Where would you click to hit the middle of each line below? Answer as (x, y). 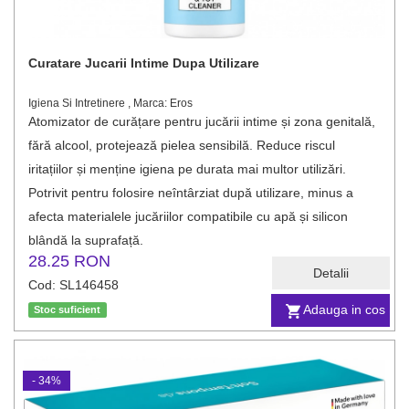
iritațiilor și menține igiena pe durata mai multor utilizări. (187, 169)
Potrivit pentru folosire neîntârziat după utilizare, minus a (191, 193)
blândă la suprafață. (86, 240)
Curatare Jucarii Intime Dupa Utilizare (144, 63)
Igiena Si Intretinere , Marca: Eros (110, 103)
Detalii (331, 273)
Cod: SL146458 (73, 285)
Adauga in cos (344, 310)
